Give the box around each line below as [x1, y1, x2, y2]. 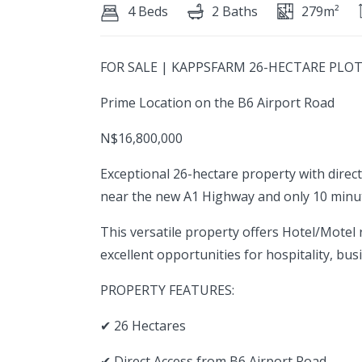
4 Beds [128, 2, 168, 20]
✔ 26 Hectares [100, 317, 186, 335]
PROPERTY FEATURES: [100, 281, 234, 299]
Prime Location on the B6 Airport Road [100, 94, 335, 112]
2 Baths [212, 2, 258, 20]
